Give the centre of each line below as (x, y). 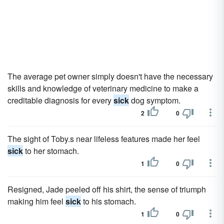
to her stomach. (51, 151)
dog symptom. (155, 100)
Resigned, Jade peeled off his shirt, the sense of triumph (107, 189)
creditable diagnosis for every (60, 100)
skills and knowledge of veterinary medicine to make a (103, 88)
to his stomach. (108, 201)
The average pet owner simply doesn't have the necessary (110, 76)
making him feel (36, 201)
